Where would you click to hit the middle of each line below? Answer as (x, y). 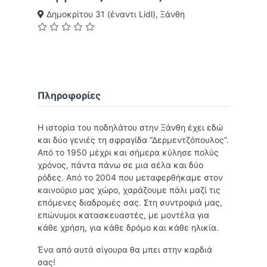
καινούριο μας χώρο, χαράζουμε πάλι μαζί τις (129, 190)
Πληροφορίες (69, 95)
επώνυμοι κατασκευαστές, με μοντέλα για (123, 215)
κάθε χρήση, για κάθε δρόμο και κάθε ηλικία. (128, 227)
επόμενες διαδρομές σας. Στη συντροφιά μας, (130, 202)
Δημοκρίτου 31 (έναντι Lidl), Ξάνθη (114, 14)
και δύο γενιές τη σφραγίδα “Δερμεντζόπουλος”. (133, 140)
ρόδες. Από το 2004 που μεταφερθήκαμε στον (130, 177)
